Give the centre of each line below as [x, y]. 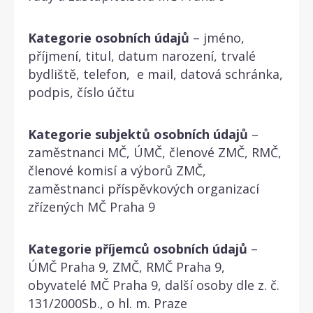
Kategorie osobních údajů [109, 37]
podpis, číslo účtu [81, 92]
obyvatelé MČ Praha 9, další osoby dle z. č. [154, 285]
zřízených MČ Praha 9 [92, 206]
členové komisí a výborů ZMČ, [117, 170]
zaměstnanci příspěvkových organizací [144, 188]
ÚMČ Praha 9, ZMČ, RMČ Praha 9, [126, 267]
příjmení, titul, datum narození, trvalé [142, 56]
